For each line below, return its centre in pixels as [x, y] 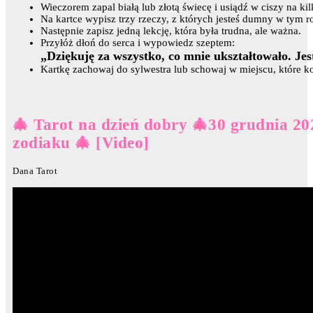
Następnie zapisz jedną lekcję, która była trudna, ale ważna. [171, 30]
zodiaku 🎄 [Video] [81, 143]
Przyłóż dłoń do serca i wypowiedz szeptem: [138, 42]
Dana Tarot [35, 170]
